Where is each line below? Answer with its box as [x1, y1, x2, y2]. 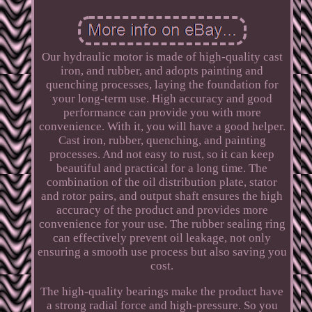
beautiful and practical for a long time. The [56, 161, 268, 175]
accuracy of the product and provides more [56, 203, 268, 217]
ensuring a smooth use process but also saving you [37, 244, 287, 258]
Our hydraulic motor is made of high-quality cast [41, 49, 283, 63]
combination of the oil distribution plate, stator [47, 175, 278, 189]
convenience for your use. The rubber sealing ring [38, 217, 286, 231]
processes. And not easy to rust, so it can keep [49, 147, 275, 161]
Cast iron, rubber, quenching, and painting [58, 133, 266, 147]
